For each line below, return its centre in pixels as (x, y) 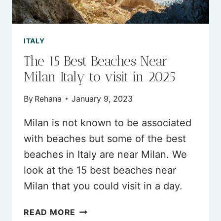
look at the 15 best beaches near (100, 170)
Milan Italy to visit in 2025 (99, 77)
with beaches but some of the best (105, 138)
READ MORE (50, 212)
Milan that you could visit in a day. (103, 186)
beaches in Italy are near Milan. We (105, 154)
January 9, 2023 (102, 98)
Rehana (48, 98)
